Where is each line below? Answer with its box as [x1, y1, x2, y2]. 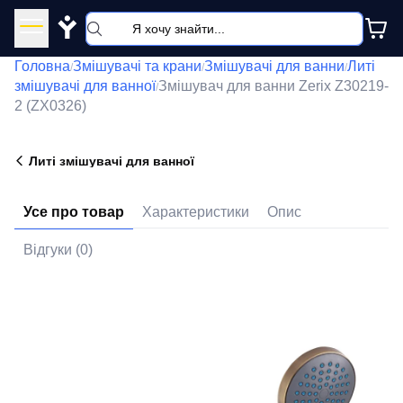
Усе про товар [23, 204, 124, 219]
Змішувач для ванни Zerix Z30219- [158, 78, 389, 94]
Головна [14, 58, 70, 74]
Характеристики [142, 204, 249, 219]
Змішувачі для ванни [204, 58, 345, 74]
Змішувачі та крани [73, 58, 201, 74]
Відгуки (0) [23, 242, 93, 257]
